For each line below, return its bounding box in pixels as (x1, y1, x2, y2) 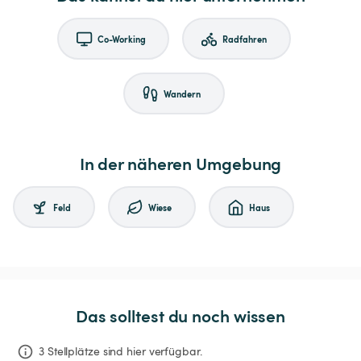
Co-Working (98, 31, 146, 45)
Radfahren (222, 31, 267, 45)
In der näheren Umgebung (79, 151, 282, 176)
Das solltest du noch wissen (75, 304, 286, 328)
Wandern (164, 86, 201, 100)
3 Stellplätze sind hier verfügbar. (39, 343, 202, 359)
